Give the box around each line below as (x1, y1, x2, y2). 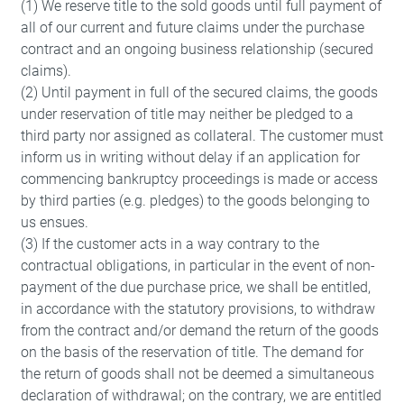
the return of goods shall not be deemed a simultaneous (20, 365, 374, 382)
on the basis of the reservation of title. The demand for (20, 344, 363, 361)
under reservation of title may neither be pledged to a (20, 106, 353, 123)
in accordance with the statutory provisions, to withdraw (20, 300, 375, 317)
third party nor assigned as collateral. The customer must (20, 127, 383, 144)
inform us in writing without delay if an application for (20, 149, 360, 166)
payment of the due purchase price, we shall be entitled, (20, 279, 371, 296)
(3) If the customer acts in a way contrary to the (20, 235, 319, 252)
